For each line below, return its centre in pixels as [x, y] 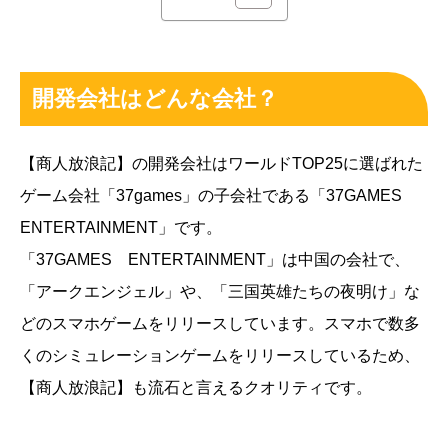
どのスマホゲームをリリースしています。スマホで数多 [220, 323]
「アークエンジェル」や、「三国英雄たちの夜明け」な [220, 291]
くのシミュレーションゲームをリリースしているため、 [220, 355]
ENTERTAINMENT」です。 [121, 227]
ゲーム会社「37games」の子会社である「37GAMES [219, 195]
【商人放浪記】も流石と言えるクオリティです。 [196, 387]
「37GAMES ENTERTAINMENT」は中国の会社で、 [215, 259]
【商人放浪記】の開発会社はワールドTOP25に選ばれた [221, 163]
